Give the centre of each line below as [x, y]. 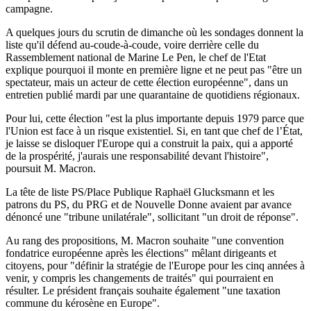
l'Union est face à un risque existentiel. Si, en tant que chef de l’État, [154, 131]
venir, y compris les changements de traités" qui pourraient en [140, 278]
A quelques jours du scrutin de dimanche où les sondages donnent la [154, 32]
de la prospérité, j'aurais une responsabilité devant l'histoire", [137, 155]
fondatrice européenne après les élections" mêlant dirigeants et [141, 253]
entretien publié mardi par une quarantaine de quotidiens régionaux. [153, 94]
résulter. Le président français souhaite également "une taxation [143, 290]
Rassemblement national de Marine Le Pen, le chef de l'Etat [136, 57]
